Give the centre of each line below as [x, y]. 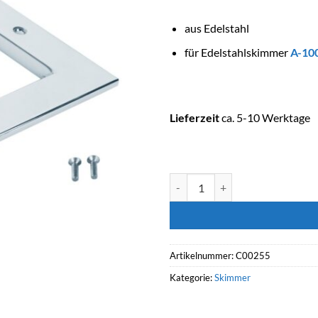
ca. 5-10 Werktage [265, 117]
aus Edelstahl [216, 28]
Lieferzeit [194, 117]
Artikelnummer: [203, 256]
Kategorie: [192, 278]
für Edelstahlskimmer [237, 53]
